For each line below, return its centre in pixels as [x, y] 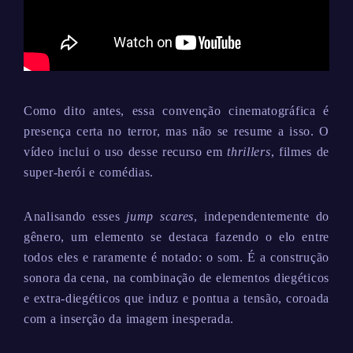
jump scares [160, 216]
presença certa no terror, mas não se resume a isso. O [176, 131]
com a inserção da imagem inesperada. [129, 319]
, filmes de [300, 152]
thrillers [249, 152]
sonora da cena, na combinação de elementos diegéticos [176, 278]
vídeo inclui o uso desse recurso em [126, 152]
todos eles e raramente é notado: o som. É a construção [176, 257]
